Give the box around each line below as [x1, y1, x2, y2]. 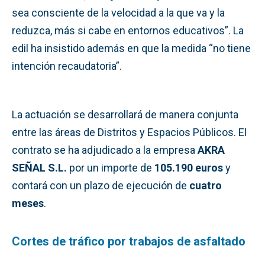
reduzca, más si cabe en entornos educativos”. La [12, 24, 244, 37]
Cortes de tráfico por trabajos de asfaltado [12, 234, 245, 248]
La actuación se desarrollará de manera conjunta [12, 108, 238, 121]
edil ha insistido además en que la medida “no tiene [12, 41, 251, 54]
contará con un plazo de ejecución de [12, 179, 189, 192]
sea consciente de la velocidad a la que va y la [12, 6, 225, 19]
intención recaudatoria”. [12, 59, 122, 72]
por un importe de [67, 161, 154, 174]
